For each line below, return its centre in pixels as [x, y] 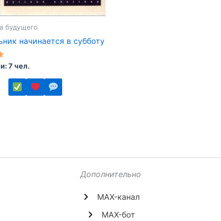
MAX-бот [118, 215]
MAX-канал [118, 197]
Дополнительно [110, 174]
